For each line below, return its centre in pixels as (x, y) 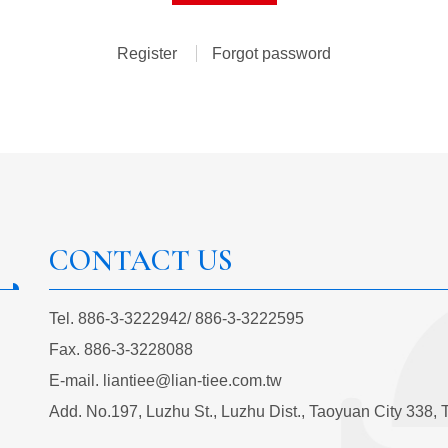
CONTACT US (141, 260)
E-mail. (76, 380)
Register (149, 53)
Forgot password (271, 53)
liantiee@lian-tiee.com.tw (192, 380)
